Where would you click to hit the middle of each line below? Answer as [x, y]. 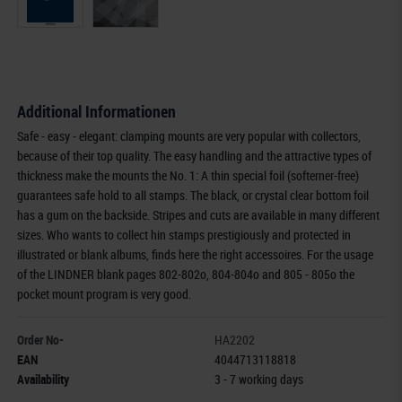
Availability [44, 380]
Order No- [41, 340]
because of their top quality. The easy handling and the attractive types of [195, 156]
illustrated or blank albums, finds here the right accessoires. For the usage [196, 255]
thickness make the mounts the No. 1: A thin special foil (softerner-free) [188, 176]
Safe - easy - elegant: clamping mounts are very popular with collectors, [189, 136]
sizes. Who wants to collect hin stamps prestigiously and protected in [184, 235]
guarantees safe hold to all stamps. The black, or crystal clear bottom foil [193, 196]
